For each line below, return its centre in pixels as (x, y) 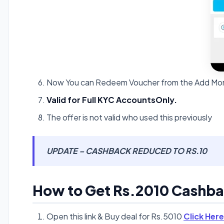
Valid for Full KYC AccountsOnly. (112, 100)
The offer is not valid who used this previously (129, 117)
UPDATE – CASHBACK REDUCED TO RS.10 (127, 151)
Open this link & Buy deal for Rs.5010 (115, 216)
